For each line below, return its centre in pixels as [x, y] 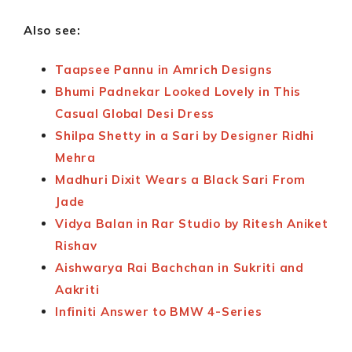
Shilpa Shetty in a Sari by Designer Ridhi [185, 136]
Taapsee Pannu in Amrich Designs [164, 70]
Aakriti [77, 290]
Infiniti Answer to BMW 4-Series [159, 312]
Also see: [52, 31]
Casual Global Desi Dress [135, 114]
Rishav [76, 246]
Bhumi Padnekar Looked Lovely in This [178, 92]
